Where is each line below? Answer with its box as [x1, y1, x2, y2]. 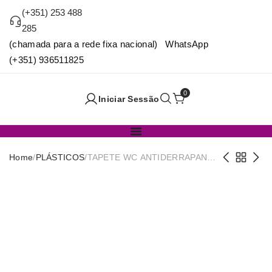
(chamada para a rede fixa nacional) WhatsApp [9, 39, 208, 49]
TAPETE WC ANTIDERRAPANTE [87, 152, 219, 163]
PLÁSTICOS [35, 152, 85, 163]
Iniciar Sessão [98, 94, 160, 104]
